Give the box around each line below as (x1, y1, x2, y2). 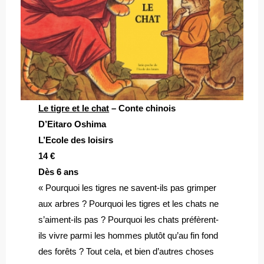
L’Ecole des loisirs (38, 134, 114, 145)
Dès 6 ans (38, 166, 79, 177)
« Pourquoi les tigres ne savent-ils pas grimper (38, 182, 217, 193)
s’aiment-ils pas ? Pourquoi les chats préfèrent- (38, 214, 219, 225)
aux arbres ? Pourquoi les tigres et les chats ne (38, 198, 219, 209)
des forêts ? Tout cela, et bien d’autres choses (38, 246, 214, 256)
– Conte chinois (109, 103, 176, 113)
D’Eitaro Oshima (38, 118, 107, 129)
